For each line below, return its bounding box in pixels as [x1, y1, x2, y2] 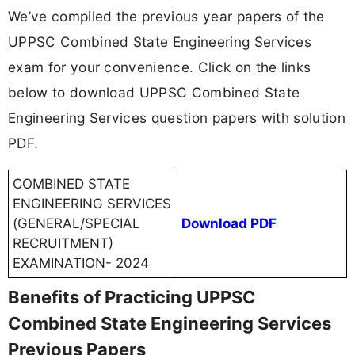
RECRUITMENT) [13, 235, 113, 252]
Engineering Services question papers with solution [8, 109, 346, 126]
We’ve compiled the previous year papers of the [8, 7, 325, 25]
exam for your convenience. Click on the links [8, 58, 311, 75]
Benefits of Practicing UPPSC [8, 287, 256, 308]
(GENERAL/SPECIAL [13, 216, 140, 232]
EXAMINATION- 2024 [13, 255, 149, 272]
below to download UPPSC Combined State [8, 83, 300, 101]
